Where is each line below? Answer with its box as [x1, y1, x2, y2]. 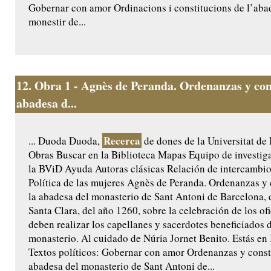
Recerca [103, 133, 140, 149]
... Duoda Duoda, [28, 134, 102, 148]
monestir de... [28, 15, 86, 29]
